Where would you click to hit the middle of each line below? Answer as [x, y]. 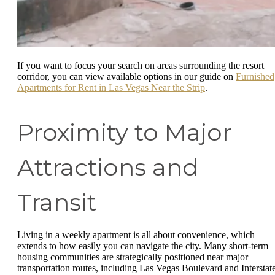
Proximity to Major [124, 132]
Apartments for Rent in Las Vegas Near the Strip [111, 87]
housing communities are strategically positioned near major [133, 257]
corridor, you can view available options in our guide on [126, 76]
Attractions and [108, 167]
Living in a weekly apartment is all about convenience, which [136, 234]
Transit [57, 202]
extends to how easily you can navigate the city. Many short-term [143, 246]
